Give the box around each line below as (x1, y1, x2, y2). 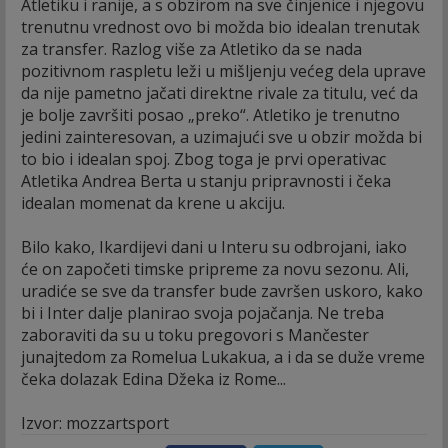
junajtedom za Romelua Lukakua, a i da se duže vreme (21, 345, 425, 368)
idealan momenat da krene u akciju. (21, 191, 289, 214)
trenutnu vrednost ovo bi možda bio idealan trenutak (21, 15, 420, 38)
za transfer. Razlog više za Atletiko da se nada (21, 37, 362, 60)
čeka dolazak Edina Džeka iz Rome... (21, 367, 286, 390)
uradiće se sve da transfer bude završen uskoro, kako (21, 279, 423, 302)
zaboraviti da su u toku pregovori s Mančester (21, 323, 369, 346)
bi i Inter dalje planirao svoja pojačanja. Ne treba (21, 301, 384, 324)
